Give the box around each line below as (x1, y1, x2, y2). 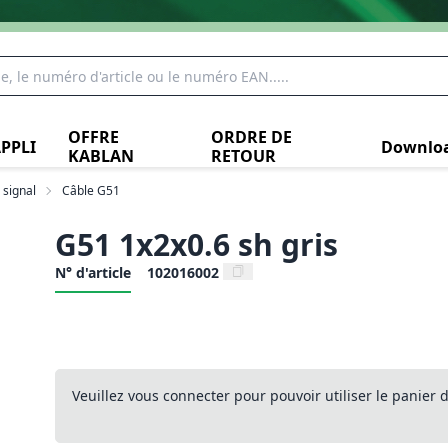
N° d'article (54, 263, 131, 282)
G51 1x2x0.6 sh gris (54, 224, 338, 265)
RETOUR (210, 145, 276, 167)
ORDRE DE (210, 126, 292, 148)
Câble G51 (62, 182, 120, 199)
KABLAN (67, 145, 134, 167)
